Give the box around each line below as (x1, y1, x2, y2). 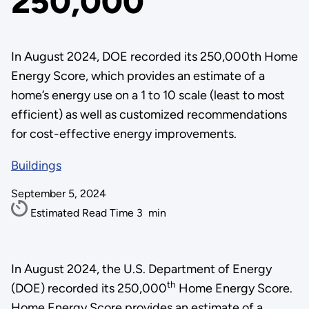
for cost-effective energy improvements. (10, 126, 237, 141)
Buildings (10, 158, 61, 173)
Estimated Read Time (30, 206, 137, 219)
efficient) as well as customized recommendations (10, 107, 287, 122)
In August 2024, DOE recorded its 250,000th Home (10, 49, 298, 64)
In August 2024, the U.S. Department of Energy (10, 261, 272, 277)
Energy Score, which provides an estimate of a (10, 68, 265, 83)
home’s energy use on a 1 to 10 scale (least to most (10, 88, 285, 103)
